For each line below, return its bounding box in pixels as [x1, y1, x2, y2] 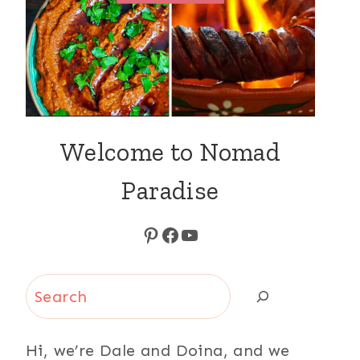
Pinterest [141, 222, 227, 246]
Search [25, 279, 78, 298]
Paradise [121, 175, 219, 206]
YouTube [179, 222, 260, 246]
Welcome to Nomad [59, 137, 281, 167]
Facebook [160, 222, 251, 246]
